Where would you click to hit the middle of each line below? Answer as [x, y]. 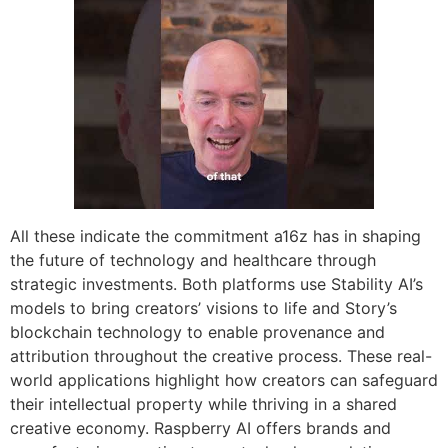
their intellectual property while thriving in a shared [203, 403]
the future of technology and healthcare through [193, 259]
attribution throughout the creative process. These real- [221, 355]
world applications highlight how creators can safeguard [224, 379]
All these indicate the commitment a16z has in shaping [215, 235]
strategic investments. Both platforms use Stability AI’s [216, 283]
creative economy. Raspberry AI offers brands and [200, 427]
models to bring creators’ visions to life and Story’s [203, 307]
